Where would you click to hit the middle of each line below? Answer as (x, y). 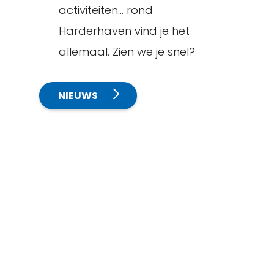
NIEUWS (78, 96)
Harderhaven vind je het (124, 31)
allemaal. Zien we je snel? (127, 52)
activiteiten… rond (106, 10)
